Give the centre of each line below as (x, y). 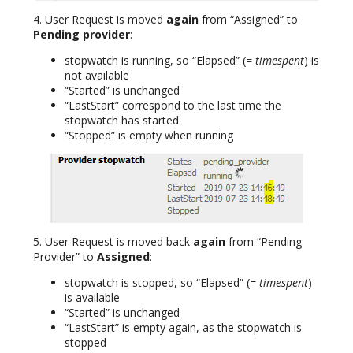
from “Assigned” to (248, 19)
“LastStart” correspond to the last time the (173, 105)
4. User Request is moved (100, 19)
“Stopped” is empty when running (149, 135)
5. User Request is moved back (113, 241)
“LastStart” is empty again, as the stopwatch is (183, 327)
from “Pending (264, 241)
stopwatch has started (122, 120)
